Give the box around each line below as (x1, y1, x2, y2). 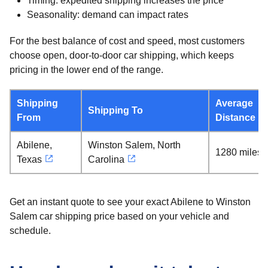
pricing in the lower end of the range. (10, 65, 163, 75)
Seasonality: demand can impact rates (26, 10, 188, 20)
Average (215, 98, 253, 108)
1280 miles (215, 147, 262, 157)
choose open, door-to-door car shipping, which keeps (10, 50, 234, 60)
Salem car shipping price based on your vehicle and (10, 211, 229, 221)
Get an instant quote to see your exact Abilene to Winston (10, 197, 251, 207)
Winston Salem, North (88, 140, 181, 150)
